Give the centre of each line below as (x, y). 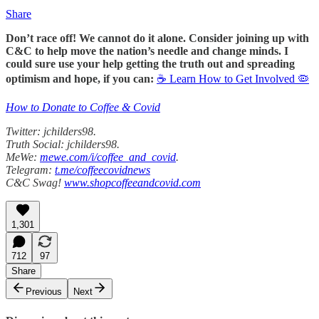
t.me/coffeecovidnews (103, 170)
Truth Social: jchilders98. (63, 145)
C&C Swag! (35, 183)
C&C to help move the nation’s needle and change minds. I (147, 51)
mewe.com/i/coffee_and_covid (108, 157)
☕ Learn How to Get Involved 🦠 (233, 79)
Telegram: (30, 170)
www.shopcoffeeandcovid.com (132, 183)
